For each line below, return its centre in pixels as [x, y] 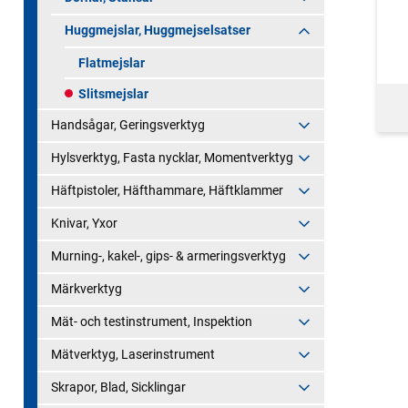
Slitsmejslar [113, 93]
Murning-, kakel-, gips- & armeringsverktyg [168, 255]
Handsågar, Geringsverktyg [128, 124]
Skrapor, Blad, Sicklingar [118, 387]
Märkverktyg [87, 288]
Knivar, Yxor [84, 223]
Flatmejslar [112, 62]
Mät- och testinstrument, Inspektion [152, 321]
